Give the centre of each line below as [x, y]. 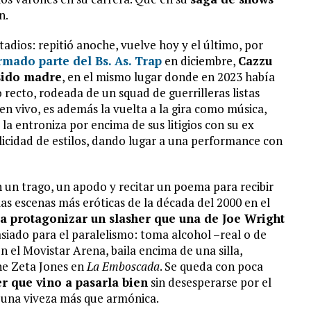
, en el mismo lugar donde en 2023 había [168, 77]
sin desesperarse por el [210, 282]
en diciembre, [200, 61]
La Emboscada [123, 266]
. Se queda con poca [211, 266]
